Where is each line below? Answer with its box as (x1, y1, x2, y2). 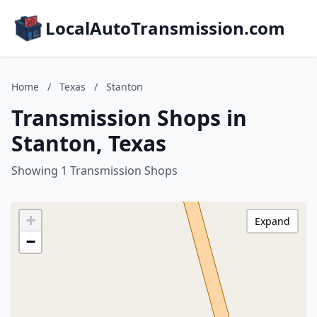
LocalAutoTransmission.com (45, 16, 285, 40)
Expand (255, 214, 290, 228)
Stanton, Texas (11, 129, 166, 158)
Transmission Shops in (11, 103, 247, 132)
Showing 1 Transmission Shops (11, 163, 178, 178)
